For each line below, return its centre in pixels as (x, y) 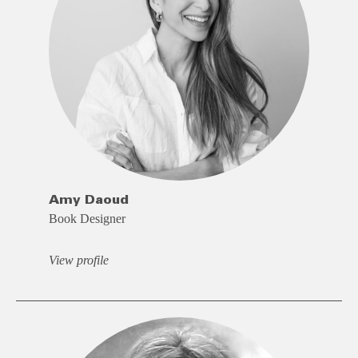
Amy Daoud (88, 199)
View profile (78, 260)
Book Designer (87, 218)
